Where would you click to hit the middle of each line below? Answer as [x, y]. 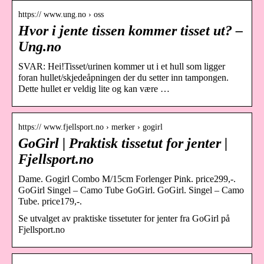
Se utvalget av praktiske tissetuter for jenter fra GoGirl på [124, 218]
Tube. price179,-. [50, 201]
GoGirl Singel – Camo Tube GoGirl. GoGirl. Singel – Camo [131, 190]
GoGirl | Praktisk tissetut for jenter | [123, 143]
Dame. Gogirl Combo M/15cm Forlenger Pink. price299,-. [127, 179]
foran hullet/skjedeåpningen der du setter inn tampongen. [123, 77]
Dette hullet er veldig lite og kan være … [94, 88]
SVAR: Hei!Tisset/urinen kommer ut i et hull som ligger [122, 66]
